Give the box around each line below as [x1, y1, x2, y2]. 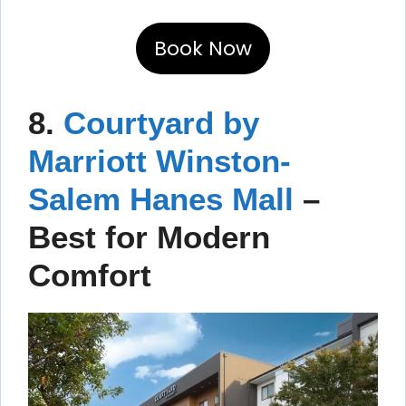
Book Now [154, 34, 252, 63]
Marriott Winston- [28, 142, 291, 179]
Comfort [28, 256, 151, 293]
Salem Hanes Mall [28, 180, 294, 217]
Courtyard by [63, 104, 259, 140]
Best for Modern [28, 218, 270, 255]
